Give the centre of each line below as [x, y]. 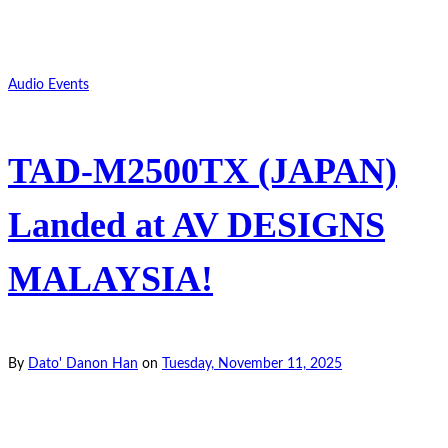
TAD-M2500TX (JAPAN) [202, 171]
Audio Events [48, 85]
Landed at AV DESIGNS [196, 225]
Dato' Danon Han [83, 364]
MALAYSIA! [110, 279]
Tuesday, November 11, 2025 [252, 364]
